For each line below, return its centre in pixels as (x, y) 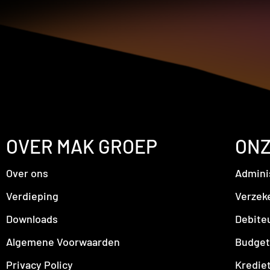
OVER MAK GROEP (82, 146)
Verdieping (32, 196)
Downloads (32, 219)
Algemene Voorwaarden (63, 242)
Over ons (27, 173)
